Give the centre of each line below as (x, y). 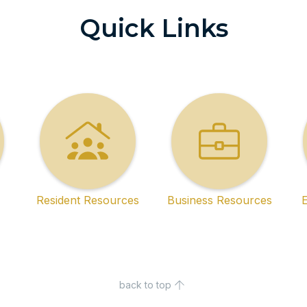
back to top (145, 285)
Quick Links (153, 28)
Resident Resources (88, 200)
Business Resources (219, 200)
